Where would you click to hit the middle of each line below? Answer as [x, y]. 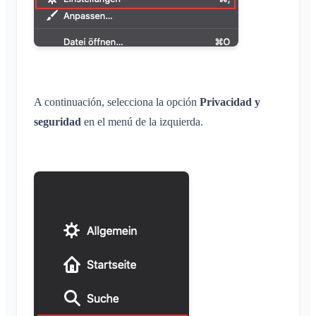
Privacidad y [230, 102]
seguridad [57, 122]
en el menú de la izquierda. [142, 122]
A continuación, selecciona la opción [117, 102]
